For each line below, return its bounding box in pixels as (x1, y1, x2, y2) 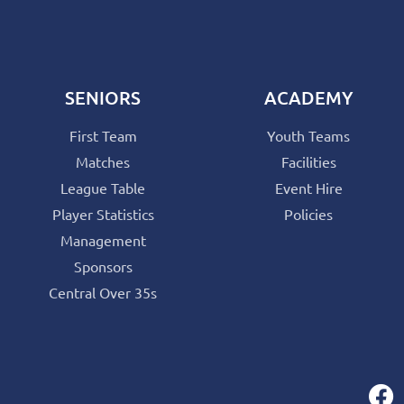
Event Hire (274, 178, 343, 197)
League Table (60, 178, 145, 197)
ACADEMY (263, 85, 353, 109)
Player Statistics (51, 204, 154, 223)
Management (60, 230, 146, 249)
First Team (69, 125, 137, 144)
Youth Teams (267, 125, 350, 144)
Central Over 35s (49, 282, 157, 301)
